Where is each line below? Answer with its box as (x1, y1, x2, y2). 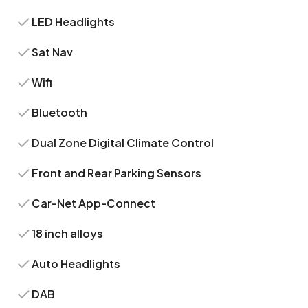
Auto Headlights (32, 256, 121, 271)
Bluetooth (32, 105, 88, 120)
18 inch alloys (32, 226, 104, 241)
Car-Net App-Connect (32, 196, 156, 210)
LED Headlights (32, 14, 115, 29)
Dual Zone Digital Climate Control (32, 135, 214, 150)
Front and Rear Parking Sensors (32, 166, 202, 180)
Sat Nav (32, 45, 74, 59)
